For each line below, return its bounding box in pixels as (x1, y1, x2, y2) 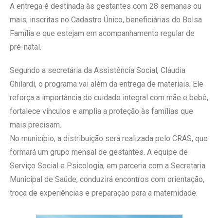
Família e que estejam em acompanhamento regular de (10, 28, 195, 38)
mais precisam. (10, 120, 61, 129)
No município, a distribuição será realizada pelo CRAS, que (10, 133, 208, 143)
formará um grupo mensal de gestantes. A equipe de (10, 147, 188, 157)
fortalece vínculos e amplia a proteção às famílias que (10, 106, 193, 116)
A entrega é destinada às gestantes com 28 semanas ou (10, 1, 201, 11)
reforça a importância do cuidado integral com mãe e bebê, (10, 92, 208, 102)
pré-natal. (10, 42, 41, 52)
